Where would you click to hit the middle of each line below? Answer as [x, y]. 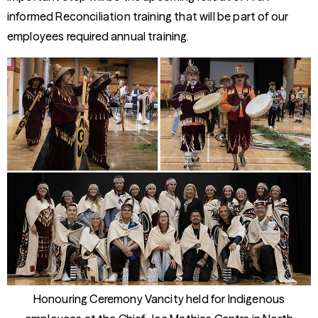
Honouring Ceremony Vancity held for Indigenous [159, 299]
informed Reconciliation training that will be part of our [148, 16]
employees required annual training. [98, 36]
